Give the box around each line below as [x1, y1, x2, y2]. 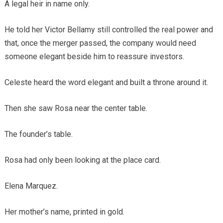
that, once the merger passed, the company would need [4, 38, 196, 48]
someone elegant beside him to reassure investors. [4, 51, 184, 61]
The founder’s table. [4, 129, 73, 139]
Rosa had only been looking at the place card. [4, 155, 161, 165]
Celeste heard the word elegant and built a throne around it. [4, 77, 208, 87]
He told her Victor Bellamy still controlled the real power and [4, 24, 213, 34]
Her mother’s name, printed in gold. [4, 207, 124, 217]
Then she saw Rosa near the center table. [4, 103, 147, 113]
